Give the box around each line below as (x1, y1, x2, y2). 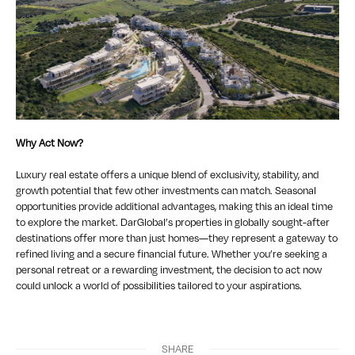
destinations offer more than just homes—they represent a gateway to (16, 231, 338, 246)
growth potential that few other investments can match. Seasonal (16, 183, 316, 198)
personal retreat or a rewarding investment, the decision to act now (16, 262, 322, 277)
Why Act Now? (16, 136, 83, 151)
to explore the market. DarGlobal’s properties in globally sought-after (16, 215, 330, 230)
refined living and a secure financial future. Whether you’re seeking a (16, 246, 327, 261)
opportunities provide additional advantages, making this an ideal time (16, 199, 333, 214)
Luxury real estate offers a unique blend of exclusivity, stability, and (16, 167, 319, 182)
